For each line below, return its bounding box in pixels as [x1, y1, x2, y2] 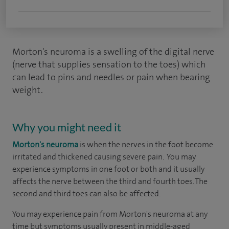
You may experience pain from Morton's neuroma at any [12, 209, 208, 219]
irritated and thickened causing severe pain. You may [12, 151, 196, 162]
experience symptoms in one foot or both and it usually [12, 164, 204, 174]
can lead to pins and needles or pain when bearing [12, 71, 210, 83]
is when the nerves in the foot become [78, 139, 213, 150]
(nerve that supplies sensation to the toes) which [12, 58, 205, 71]
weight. [12, 84, 43, 96]
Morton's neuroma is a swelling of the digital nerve [12, 45, 214, 58]
